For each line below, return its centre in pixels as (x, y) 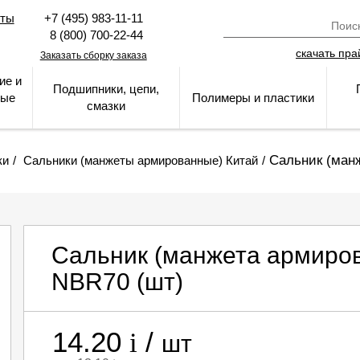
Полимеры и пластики (253, 98)
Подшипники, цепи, (106, 89)
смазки (106, 106)
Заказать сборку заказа (93, 55)
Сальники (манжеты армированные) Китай (141, 160)
